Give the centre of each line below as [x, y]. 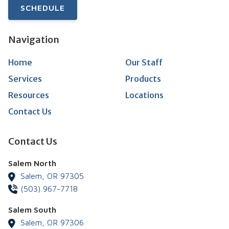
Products [143, 79]
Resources [29, 95]
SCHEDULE [43, 7]
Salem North [32, 163]
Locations [144, 95]
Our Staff [144, 62]
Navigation [34, 39]
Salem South [32, 210]
